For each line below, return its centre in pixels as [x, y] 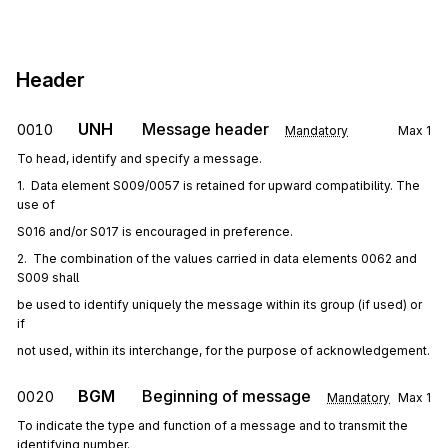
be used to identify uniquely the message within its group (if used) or [219, 304]
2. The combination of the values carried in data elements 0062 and [217, 258]
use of [36, 204]
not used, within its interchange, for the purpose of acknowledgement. [223, 350]
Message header [205, 129]
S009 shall [48, 277]
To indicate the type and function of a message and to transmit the [212, 425]
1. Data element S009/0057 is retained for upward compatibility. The [218, 185]
